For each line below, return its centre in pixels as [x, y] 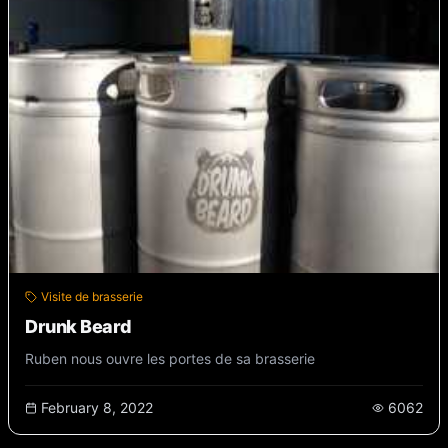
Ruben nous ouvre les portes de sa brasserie [170, 358]
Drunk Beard [78, 326]
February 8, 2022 [97, 407]
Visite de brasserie [92, 296]
